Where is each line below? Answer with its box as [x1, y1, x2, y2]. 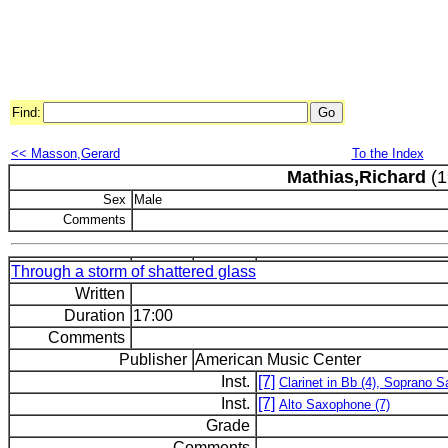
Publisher [119, 351, 191, 368]
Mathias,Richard [287, 167, 426, 187]
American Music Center [195, 351, 361, 368]
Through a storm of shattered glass [11, 263, 256, 280]
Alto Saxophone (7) [279, 397, 390, 412]
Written [75, 285, 129, 302]
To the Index [351, 146, 424, 161]
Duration [64, 307, 129, 324]
